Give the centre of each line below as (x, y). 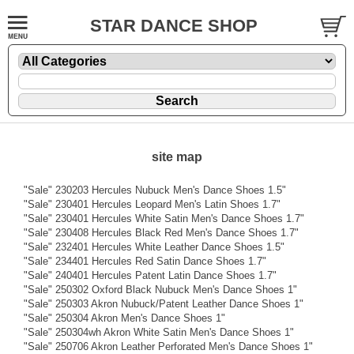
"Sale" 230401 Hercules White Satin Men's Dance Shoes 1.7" (164, 218)
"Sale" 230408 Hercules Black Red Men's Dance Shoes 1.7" (161, 232)
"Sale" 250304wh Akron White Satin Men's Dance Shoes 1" (159, 332)
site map (177, 156)
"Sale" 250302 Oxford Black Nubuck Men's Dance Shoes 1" (160, 289)
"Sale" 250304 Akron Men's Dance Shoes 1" (124, 318)
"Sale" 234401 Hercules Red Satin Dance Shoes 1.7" (145, 261)
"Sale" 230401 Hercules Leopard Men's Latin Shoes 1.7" (152, 204)
